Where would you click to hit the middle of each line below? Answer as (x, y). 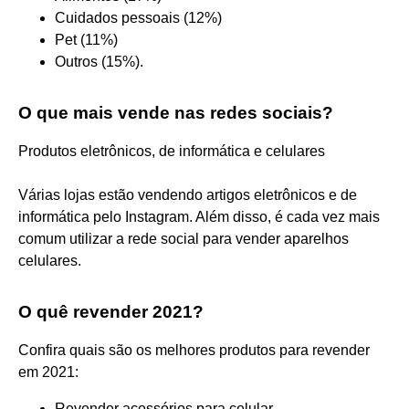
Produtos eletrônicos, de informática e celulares (172, 151)
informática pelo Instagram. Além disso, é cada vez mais (199, 216)
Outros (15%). (99, 61)
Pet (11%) (86, 39)
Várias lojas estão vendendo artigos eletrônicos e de (188, 194)
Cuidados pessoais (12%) (138, 17)
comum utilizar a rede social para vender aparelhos (184, 238)
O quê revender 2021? (111, 311)
